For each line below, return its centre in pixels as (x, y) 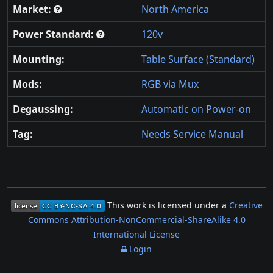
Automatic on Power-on (196, 109)
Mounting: (39, 59)
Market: (33, 9)
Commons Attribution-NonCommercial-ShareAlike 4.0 (136, 220)
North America (175, 9)
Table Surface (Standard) (198, 59)
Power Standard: (55, 34)
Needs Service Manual (192, 134)
